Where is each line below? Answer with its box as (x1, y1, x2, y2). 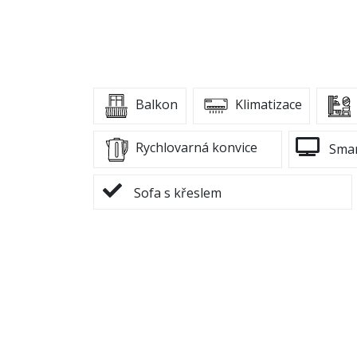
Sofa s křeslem (131, 183, 222, 202)
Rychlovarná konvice (132, 139, 257, 157)
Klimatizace (231, 96, 302, 114)
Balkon (132, 96, 178, 114)
